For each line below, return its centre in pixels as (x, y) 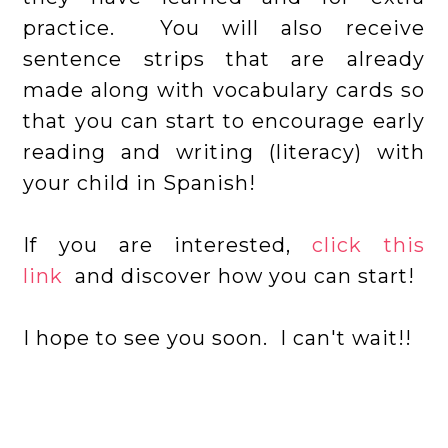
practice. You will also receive (224, 28)
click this (368, 245)
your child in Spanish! (140, 183)
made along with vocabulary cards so (224, 90)
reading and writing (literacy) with (224, 152)
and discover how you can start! (242, 276)
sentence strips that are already (224, 59)
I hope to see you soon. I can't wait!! (221, 338)
